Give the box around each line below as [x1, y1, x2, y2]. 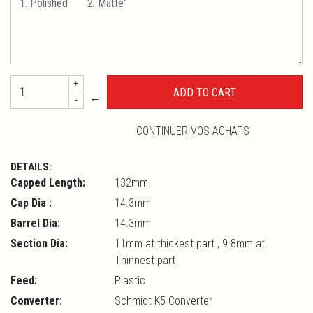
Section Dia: [10, 236, 68, 250]
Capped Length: [10, 175, 85, 189]
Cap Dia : [10, 196, 52, 210]
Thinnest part [115, 253, 176, 267]
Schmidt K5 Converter [115, 293, 213, 307]
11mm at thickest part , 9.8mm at [115, 236, 265, 250]
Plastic [115, 273, 146, 287]
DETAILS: [10, 160, 52, 173]
